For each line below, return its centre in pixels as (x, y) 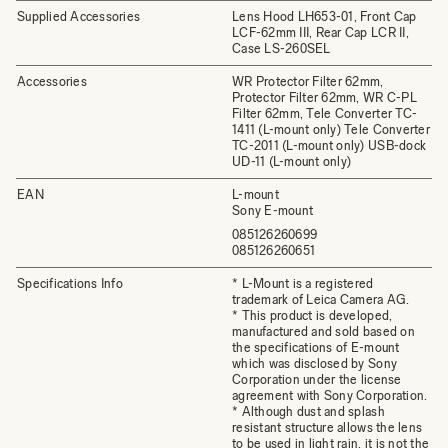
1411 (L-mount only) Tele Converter (331, 129)
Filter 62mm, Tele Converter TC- (325, 113)
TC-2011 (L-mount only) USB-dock (329, 145)
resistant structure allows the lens (327, 427)
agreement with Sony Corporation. (330, 395)
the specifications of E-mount (316, 347)
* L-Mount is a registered (303, 283)
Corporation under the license (317, 379)
